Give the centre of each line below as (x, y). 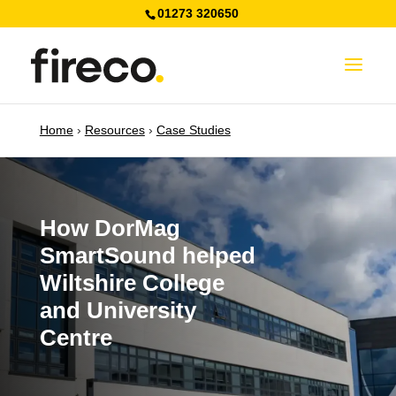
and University (118, 310)
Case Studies (193, 130)
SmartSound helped (147, 255)
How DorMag (110, 228)
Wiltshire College (132, 283)
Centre (76, 338)
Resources (114, 130)
